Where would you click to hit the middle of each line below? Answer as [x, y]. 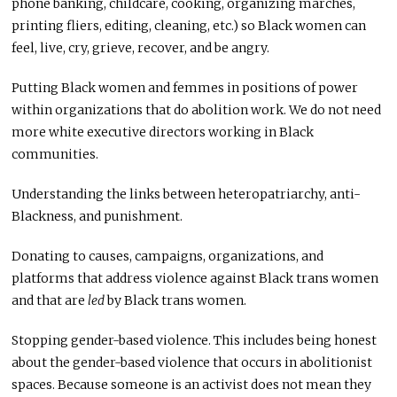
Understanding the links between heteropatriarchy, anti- [187, 195]
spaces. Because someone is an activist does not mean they [192, 385]
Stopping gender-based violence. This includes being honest [195, 341]
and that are [50, 301]
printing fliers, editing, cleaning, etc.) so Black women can [189, 26]
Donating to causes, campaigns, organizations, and [168, 257]
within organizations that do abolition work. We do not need [197, 110]
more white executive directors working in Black [163, 132]
